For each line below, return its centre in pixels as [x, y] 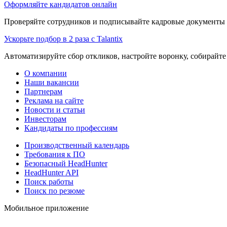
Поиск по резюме [54, 191]
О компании [46, 73]
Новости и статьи [55, 109]
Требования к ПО [55, 154]
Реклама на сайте [54, 100]
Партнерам [43, 91]
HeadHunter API [51, 172]
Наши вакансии [52, 82]
